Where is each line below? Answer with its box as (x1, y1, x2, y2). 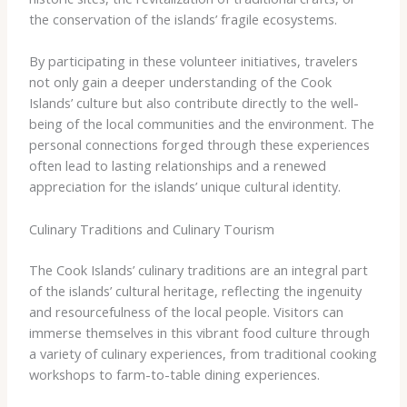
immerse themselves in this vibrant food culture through (28, 323, 370, 342)
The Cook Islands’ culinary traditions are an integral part (28, 260, 368, 279)
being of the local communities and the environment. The (28, 114, 374, 134)
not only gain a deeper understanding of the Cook (28, 73, 332, 92)
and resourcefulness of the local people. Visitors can (28, 302, 343, 321)
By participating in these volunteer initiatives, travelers (28, 52, 358, 71)
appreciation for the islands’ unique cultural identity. (28, 177, 341, 196)
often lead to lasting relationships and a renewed (28, 156, 326, 175)
